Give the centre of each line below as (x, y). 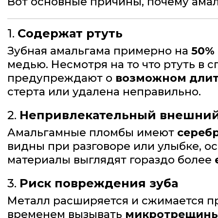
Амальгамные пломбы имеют (92, 133)
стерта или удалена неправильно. (104, 92)
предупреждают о (61, 78)
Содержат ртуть (70, 34)
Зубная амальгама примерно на (99, 51)
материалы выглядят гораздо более (111, 160)
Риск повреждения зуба (99, 183)
